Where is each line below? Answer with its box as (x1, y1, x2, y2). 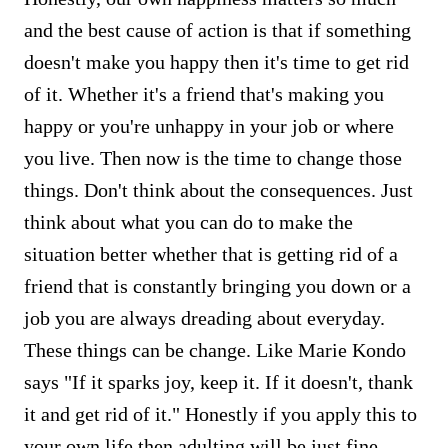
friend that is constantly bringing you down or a (24, 274, 411, 297)
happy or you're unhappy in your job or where (24, 114, 394, 137)
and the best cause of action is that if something (24, 18, 411, 41)
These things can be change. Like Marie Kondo (24, 338, 406, 361)
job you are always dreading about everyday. (24, 306, 385, 329)
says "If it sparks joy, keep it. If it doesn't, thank (24, 370, 413, 393)
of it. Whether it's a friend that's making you (24, 82, 384, 105)
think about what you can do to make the (24, 210, 353, 233)
